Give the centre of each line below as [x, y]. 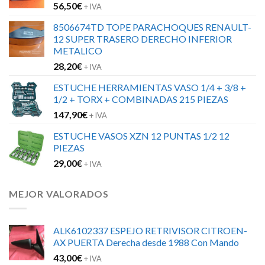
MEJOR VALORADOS [59, 194]
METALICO [78, 51]
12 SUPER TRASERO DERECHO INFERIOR [143, 39]
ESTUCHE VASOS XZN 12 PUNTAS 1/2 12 [141, 136]
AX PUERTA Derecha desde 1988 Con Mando [146, 242]
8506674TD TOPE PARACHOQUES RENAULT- [152, 27]
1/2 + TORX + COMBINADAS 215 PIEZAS [141, 99]
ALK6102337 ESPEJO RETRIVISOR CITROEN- [150, 230]
